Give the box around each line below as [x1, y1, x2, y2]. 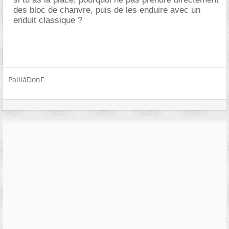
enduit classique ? [13, 15, 82, 25]
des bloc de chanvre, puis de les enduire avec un [13, 5, 200, 15]
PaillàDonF [8, 74, 44, 84]
